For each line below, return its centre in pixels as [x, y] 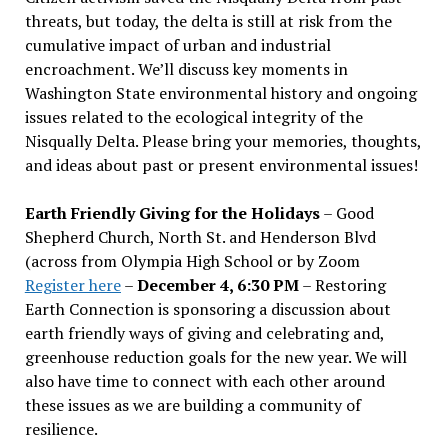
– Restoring [342, 284]
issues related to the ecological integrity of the [193, 116]
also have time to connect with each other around [204, 380]
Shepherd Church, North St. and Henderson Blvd [200, 236]
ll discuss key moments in [255, 68]
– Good [346, 212]
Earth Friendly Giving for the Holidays [172, 212]
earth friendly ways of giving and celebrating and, [204, 332]
